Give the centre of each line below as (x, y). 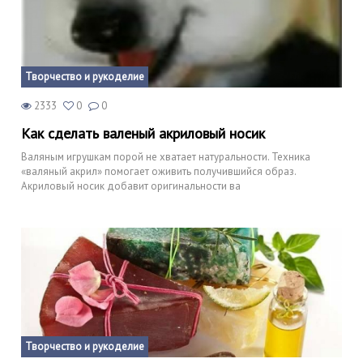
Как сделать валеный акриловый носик (143, 133)
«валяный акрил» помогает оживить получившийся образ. (158, 171)
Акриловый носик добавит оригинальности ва (131, 186)
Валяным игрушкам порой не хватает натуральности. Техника (166, 156)
